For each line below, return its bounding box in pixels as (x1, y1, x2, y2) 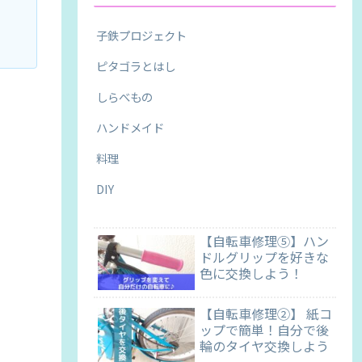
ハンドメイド (96, 118, 164, 136)
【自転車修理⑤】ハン (200, 231, 329, 251)
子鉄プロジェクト (96, 26, 187, 44)
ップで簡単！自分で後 (200, 319, 329, 339)
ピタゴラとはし (96, 57, 175, 74)
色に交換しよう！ (200, 263, 303, 284)
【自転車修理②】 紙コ (200, 303, 332, 323)
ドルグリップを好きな (200, 247, 329, 267)
